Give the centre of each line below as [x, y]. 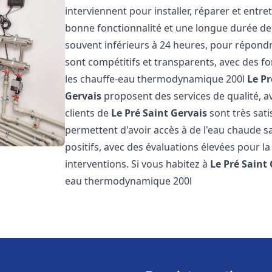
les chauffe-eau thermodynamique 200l [156, 79]
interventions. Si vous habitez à [138, 164]
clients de [88, 113]
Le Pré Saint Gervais [159, 113]
